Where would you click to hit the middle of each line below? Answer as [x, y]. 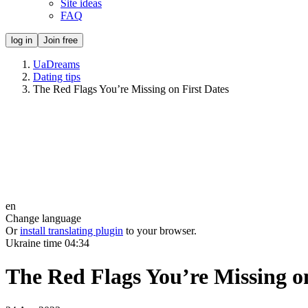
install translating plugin [71, 231]
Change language [43, 218]
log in [22, 40]
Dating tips [57, 77]
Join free [60, 40]
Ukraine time [35, 243]
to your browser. [161, 231]
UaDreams [56, 64]
